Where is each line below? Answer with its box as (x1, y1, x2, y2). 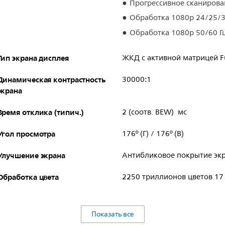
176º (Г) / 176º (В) (122, 128, 184, 141)
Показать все (91, 208, 134, 220)
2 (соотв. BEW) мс (122, 106, 187, 119)
